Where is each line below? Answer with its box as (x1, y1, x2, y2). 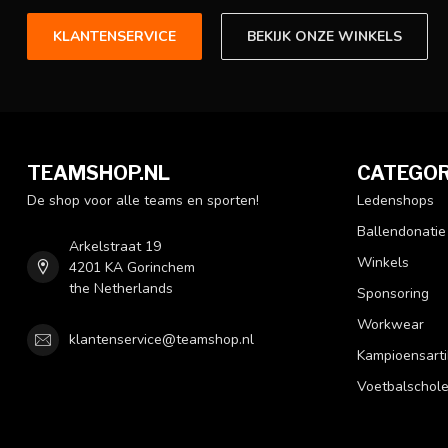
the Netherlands (69, 278, 173, 298)
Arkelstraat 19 (69, 236, 161, 256)
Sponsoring (357, 283, 429, 303)
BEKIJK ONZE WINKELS (247, 26, 402, 46)
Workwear (357, 314, 424, 334)
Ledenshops (357, 190, 434, 210)
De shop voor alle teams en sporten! (27, 190, 259, 210)
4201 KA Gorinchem (69, 257, 195, 277)
